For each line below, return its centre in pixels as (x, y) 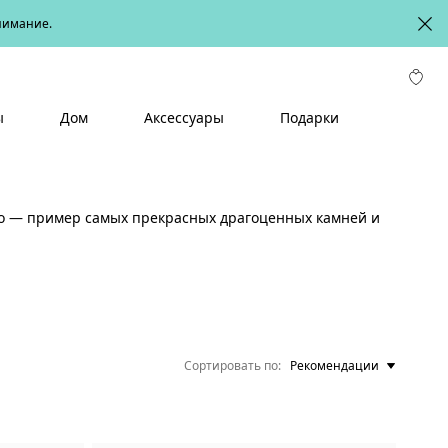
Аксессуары (183, 117)
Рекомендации (334, 365)
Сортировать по (231, 365)
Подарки (309, 117)
